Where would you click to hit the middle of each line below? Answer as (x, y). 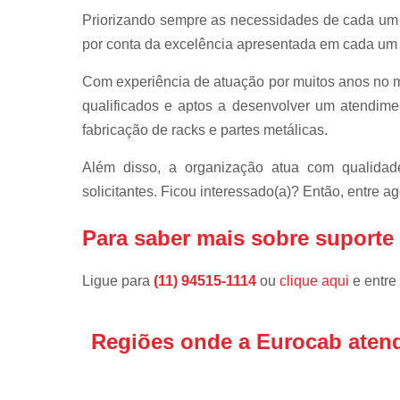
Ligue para (118, 280)
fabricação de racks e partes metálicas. (205, 129)
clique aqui (314, 280)
